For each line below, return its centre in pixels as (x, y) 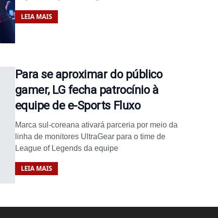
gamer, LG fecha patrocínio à (87, 90)
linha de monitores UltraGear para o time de (90, 136)
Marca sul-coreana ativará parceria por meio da (96, 125)
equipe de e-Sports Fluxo (78, 105)
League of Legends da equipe (66, 148)
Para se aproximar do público (89, 74)
